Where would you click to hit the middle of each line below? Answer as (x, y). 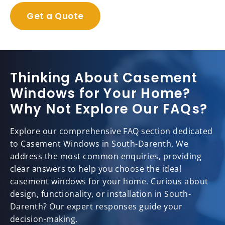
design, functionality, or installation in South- (101, 194)
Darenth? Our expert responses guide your (96, 207)
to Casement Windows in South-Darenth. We (99, 144)
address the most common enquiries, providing (106, 156)
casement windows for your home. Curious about (109, 182)
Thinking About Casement (104, 78)
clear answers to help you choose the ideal (96, 169)
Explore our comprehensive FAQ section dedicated (111, 131)
